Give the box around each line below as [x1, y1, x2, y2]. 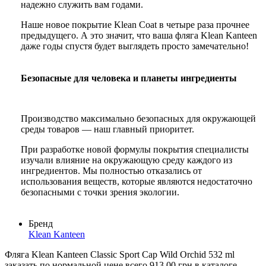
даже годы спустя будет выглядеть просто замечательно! [21, 41, 249, 52]
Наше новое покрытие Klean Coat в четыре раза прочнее [21, 20, 249, 30]
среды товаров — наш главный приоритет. [21, 124, 194, 135]
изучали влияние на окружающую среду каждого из [21, 155, 232, 166]
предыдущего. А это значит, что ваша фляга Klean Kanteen [21, 30, 257, 41]
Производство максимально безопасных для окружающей [21, 113, 256, 124]
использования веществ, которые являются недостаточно [21, 176, 252, 187]
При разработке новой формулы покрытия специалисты [21, 144, 249, 155]
